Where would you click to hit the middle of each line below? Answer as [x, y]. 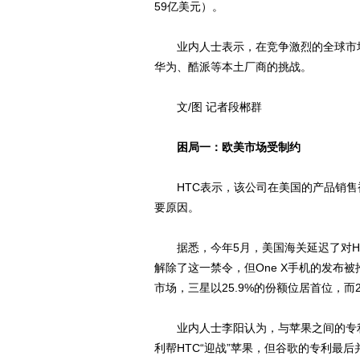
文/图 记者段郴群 [208, 107]
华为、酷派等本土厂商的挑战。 [233, 67]
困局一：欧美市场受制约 [239, 147]
